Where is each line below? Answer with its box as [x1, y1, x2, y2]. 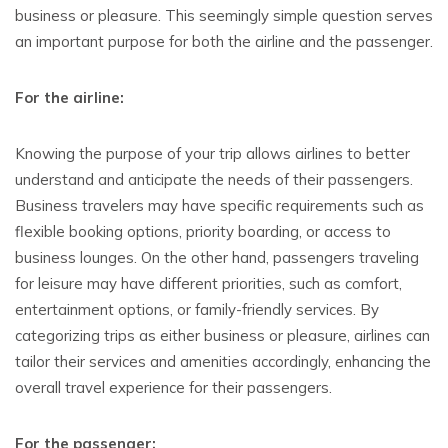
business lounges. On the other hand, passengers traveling [15, 248, 419, 267]
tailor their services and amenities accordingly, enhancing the [15, 352, 431, 371]
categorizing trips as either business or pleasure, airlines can [15, 326, 430, 345]
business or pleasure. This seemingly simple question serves [15, 6, 433, 25]
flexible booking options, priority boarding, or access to [15, 222, 391, 241]
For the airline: [15, 88, 124, 107]
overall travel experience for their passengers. [15, 378, 332, 397]
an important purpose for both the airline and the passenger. [15, 32, 433, 51]
